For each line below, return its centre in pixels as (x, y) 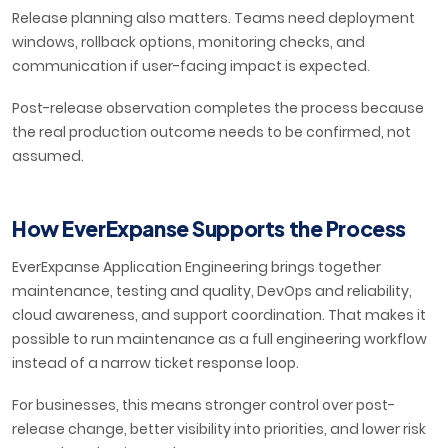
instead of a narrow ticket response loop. (155, 363)
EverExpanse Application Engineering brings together (196, 267)
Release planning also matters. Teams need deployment (213, 18)
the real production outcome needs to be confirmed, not (211, 132)
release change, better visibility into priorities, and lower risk (219, 429)
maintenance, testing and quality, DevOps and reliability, (212, 291)
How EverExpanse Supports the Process (209, 229)
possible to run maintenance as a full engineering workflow (219, 339)
